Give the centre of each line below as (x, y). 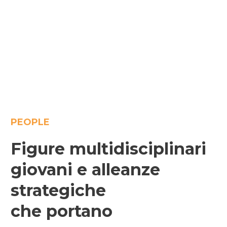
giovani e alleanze (85, 169)
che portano (62, 211)
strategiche (58, 190)
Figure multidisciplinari (108, 148)
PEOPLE (30, 122)
